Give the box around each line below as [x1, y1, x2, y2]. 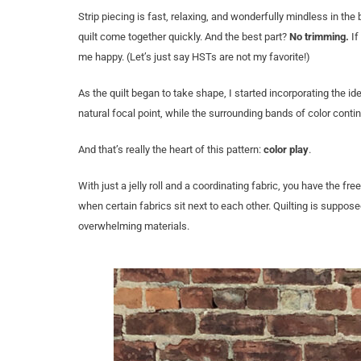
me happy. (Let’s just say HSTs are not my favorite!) [78, 51, 310, 63]
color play [263, 143, 309, 156]
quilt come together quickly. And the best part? [78, 31, 289, 43]
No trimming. [289, 31, 349, 43]
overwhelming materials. [78, 220, 189, 232]
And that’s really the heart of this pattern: [78, 143, 263, 156]
